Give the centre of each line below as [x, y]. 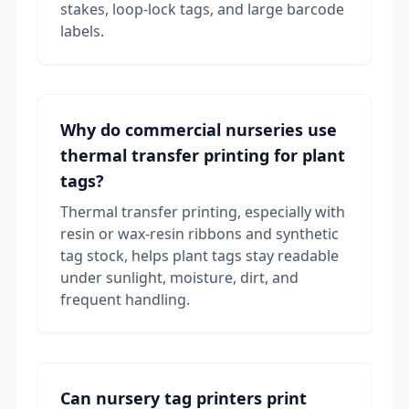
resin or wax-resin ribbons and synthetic [199, 234]
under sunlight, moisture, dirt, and [179, 278]
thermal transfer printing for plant [203, 156]
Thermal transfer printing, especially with [203, 212]
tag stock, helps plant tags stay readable [199, 256]
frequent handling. [125, 300]
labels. [82, 31]
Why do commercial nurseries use [199, 130]
